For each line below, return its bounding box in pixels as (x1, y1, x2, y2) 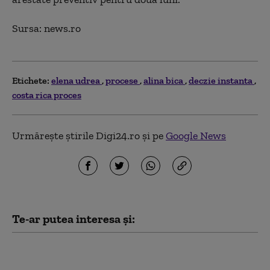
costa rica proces (12, 89, 81, 101)
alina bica (143, 75, 185, 86)
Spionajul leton (12, 245, 84, 258)
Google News (166, 129, 226, 142)
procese (105, 75, 140, 86)
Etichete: (12, 75, 49, 86)
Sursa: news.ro (12, 22, 81, 35)
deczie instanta (189, 75, 254, 86)
